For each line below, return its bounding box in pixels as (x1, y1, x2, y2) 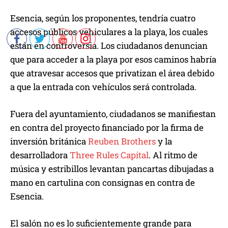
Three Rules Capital (70, 149, 149, 161)
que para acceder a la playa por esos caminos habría (10, 53, 216, 66)
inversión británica (10, 135, 88, 148)
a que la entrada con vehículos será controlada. (10, 81, 196, 93)
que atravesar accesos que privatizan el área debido (10, 67, 214, 79)
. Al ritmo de (149, 149, 197, 161)
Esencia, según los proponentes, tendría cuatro (10, 12, 195, 24)
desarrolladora (10, 149, 70, 161)
